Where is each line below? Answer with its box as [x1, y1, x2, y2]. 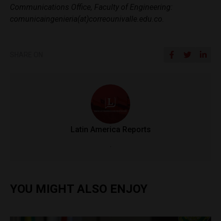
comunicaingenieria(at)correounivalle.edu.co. [10, 14, 164, 24]
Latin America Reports [70, 124, 151, 134]
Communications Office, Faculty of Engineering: [10, 2, 173, 12]
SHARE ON [10, 50, 43, 59]
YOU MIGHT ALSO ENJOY [10, 182, 147, 196]
